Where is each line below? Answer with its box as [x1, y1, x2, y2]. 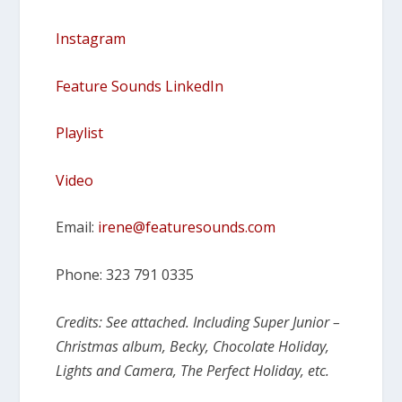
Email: [56, 217, 99, 238]
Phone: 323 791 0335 [56, 264, 195, 284]
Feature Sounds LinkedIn [56, 75, 224, 96]
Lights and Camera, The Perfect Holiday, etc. [56, 360, 330, 380]
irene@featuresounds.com [98, 217, 276, 238]
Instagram [56, 28, 127, 48]
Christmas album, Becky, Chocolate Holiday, [56, 336, 330, 356]
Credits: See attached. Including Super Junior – [56, 311, 341, 332]
